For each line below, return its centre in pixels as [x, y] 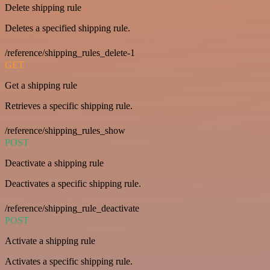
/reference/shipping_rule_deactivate [72, 209]
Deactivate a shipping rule [54, 163]
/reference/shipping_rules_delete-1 [70, 53]
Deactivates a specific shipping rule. [73, 184]
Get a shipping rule [41, 86]
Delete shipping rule [43, 8]
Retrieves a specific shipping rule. [69, 106]
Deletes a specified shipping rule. [67, 28]
